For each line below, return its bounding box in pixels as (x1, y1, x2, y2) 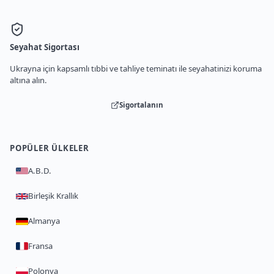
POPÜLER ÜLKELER (10, 143, 89, 154)
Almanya (28, 215, 60, 227)
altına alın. (10, 74, 47, 86)
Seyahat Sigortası (10, 41, 80, 53)
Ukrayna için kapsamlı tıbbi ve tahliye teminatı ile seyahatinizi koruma (10, 62, 262, 74)
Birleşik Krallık (28, 190, 78, 202)
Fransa (28, 240, 53, 252)
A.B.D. (28, 165, 51, 177)
